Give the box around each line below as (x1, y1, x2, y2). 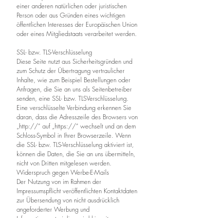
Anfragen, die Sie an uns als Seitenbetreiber (17, 85, 132, 93)
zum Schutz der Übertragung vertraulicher (17, 66, 125, 75)
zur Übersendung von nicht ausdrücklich (17, 196, 119, 204)
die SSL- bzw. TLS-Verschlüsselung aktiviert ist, (17, 140, 134, 149)
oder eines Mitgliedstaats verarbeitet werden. (17, 29, 137, 38)
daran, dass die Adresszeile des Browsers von (17, 112, 138, 121)
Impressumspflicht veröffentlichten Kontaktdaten (17, 186, 137, 195)
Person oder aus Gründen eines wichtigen (17, 11, 125, 19)
